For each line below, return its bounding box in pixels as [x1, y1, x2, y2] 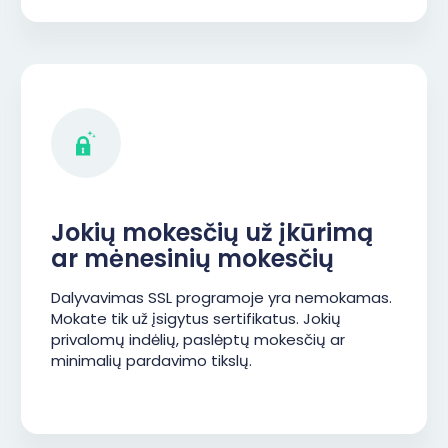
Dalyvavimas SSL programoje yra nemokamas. [51, 287, 392, 308]
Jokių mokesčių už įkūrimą [51, 216, 373, 249]
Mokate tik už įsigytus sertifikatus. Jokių [51, 308, 341, 329]
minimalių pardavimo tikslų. [51, 350, 252, 371]
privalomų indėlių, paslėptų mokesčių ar [51, 329, 345, 350]
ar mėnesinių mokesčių [51, 242, 334, 275]
